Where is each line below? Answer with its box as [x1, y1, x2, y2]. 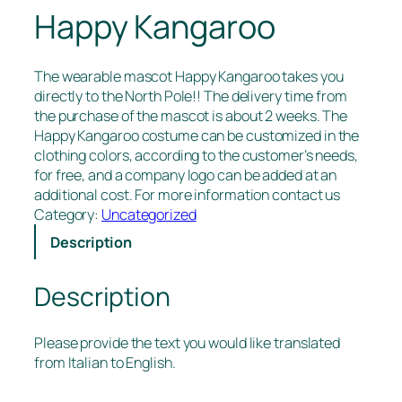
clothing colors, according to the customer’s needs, [34, 145, 358, 166]
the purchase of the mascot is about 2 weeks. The [34, 106, 348, 127]
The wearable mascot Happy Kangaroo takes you [34, 66, 344, 87]
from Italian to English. [34, 352, 176, 372]
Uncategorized [101, 205, 197, 225]
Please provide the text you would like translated [34, 332, 341, 353]
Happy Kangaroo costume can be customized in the [34, 126, 360, 146]
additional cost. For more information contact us [34, 185, 341, 205]
